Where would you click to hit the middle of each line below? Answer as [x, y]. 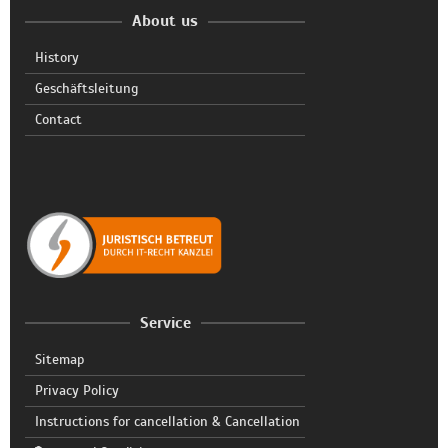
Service [165, 322]
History [57, 57]
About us [165, 21]
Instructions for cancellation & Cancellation [167, 421]
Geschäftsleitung [86, 88]
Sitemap [59, 359]
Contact [58, 119]
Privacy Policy [77, 390]
